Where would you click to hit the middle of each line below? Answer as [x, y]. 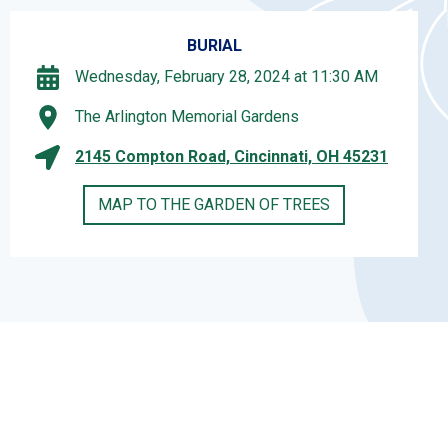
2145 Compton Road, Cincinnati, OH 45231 [231, 157]
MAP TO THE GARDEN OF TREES [214, 204]
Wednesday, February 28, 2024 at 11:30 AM [226, 77]
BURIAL [214, 45]
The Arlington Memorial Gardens [187, 117]
